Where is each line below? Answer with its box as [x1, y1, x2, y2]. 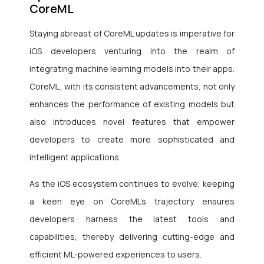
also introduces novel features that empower [29, 116, 235, 128]
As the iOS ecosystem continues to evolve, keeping [29, 178, 235, 190]
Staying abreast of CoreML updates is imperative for [29, 28, 235, 39]
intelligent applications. [29, 151, 123, 163]
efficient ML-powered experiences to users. [29, 249, 202, 260]
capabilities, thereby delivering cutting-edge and [29, 231, 235, 243]
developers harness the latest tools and [29, 213, 235, 225]
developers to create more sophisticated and [29, 134, 235, 146]
